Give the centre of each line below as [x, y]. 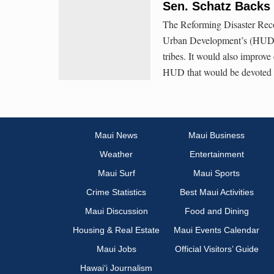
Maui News [116, 135]
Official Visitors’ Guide [217, 249]
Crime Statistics [116, 192]
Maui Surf [116, 173]
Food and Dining [217, 211]
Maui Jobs [116, 249]
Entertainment [217, 154]
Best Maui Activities [217, 192]
